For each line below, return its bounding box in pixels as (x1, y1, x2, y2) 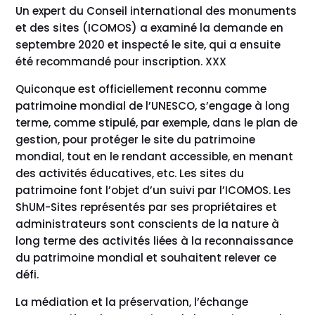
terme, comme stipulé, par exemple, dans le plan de (15, 115, 298, 130)
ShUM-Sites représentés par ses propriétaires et (15, 199, 278, 214)
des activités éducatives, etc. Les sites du (15, 165, 245, 181)
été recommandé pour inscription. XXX (15, 53, 227, 69)
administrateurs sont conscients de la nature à (15, 216, 280, 231)
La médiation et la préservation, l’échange (15, 294, 249, 309)
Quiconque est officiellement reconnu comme (15, 81, 267, 96)
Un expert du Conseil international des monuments (15, 3, 297, 18)
